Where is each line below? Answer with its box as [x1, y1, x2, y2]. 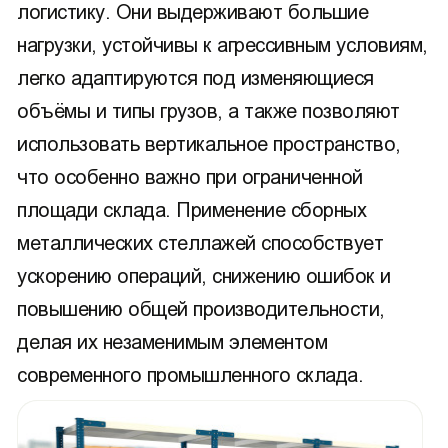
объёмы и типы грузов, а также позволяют [17, 100, 400, 122]
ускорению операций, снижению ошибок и [17, 265, 391, 287]
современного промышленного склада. [17, 364, 363, 386]
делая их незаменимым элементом [17, 331, 327, 353]
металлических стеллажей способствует [17, 232, 383, 254]
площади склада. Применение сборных [17, 199, 366, 221]
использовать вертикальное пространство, [17, 133, 401, 155]
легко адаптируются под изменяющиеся [17, 67, 374, 89]
